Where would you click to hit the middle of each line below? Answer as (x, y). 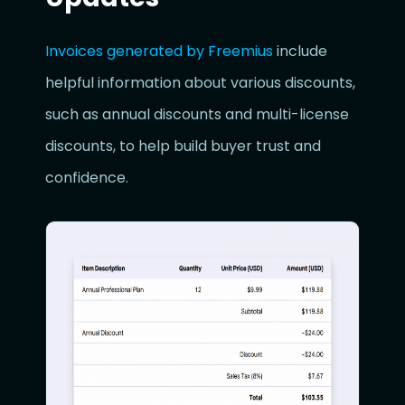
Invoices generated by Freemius (159, 51)
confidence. (87, 178)
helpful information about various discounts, (200, 83)
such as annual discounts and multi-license (197, 114)
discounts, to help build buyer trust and (183, 146)
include (300, 51)
